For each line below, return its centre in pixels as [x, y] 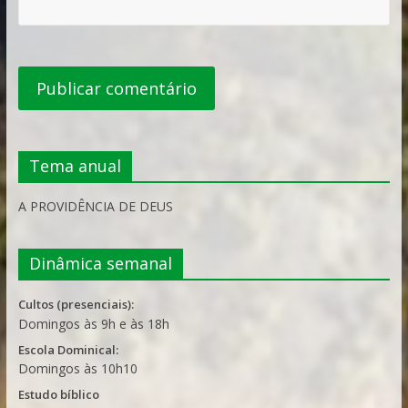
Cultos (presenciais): [76, 304]
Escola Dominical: [68, 349]
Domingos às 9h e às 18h [93, 323]
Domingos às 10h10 [77, 368]
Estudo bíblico [58, 394]
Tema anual [75, 165]
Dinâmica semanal [100, 263]
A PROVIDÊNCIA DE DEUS [95, 206]
